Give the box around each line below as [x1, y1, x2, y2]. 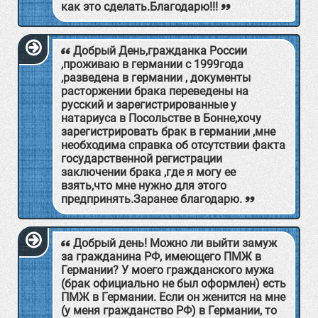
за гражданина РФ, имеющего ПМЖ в [61, 250, 261, 263]
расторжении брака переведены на [61, 84, 248, 98]
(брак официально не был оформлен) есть [61, 277, 286, 290]
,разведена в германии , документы [61, 71, 251, 84]
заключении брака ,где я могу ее [61, 165, 236, 179]
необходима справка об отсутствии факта [61, 138, 285, 152]
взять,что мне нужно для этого [61, 179, 226, 192]
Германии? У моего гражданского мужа [61, 263, 274, 277]
